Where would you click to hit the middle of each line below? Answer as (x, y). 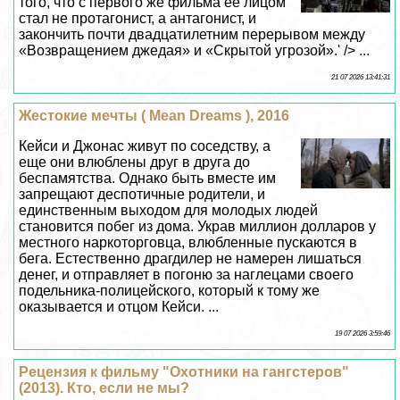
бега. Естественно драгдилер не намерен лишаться (191, 259)
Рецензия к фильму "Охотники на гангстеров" (184, 372)
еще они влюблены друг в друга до (135, 162)
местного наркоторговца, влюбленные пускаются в (188, 243)
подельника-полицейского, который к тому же (170, 291)
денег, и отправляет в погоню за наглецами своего (187, 275)
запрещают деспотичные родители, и (142, 195)
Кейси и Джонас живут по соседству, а (145, 146)
